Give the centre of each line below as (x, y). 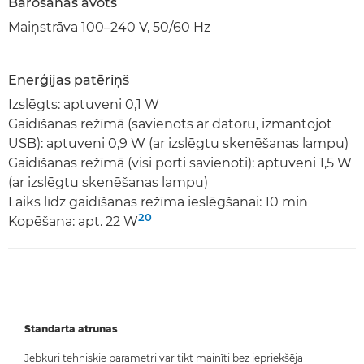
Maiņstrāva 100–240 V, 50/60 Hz (109, 27)
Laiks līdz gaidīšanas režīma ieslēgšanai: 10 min (158, 201)
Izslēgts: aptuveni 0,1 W (84, 104)
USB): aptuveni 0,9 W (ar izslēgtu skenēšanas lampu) (178, 143)
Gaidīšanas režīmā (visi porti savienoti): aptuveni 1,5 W (180, 162)
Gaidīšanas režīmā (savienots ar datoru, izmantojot (170, 123)
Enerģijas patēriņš (69, 80)
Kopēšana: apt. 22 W (73, 221)
